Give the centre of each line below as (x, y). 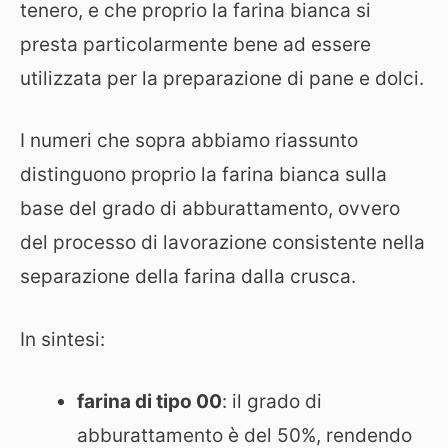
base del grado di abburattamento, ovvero (210, 208)
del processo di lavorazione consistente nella (222, 242)
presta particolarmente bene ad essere (195, 44)
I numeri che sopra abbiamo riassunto (189, 140)
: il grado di (272, 401)
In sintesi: (62, 339)
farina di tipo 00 (149, 401)
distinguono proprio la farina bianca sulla (203, 174)
